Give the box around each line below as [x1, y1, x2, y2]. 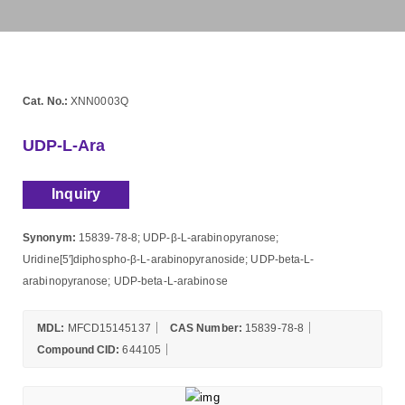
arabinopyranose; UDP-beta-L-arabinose [23, 274, 228, 287]
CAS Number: [169, 321, 242, 334]
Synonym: [23, 231, 76, 243]
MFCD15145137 [64, 321, 151, 334]
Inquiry [52, 186, 101, 202]
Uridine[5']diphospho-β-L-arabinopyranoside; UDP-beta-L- [23, 252, 315, 265]
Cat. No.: [23, 95, 68, 107]
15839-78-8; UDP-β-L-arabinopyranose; [75, 231, 279, 243]
